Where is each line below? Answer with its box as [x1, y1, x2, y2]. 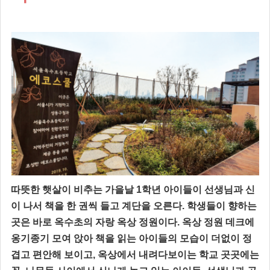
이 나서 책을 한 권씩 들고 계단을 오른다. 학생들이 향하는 [11, 201, 257, 212]
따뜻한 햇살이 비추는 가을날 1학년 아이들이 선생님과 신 [11, 184, 255, 195]
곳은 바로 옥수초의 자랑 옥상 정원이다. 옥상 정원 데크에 [11, 217, 254, 228]
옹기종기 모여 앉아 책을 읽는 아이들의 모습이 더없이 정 [11, 233, 252, 244]
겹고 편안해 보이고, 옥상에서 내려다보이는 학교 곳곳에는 [11, 250, 259, 260]
